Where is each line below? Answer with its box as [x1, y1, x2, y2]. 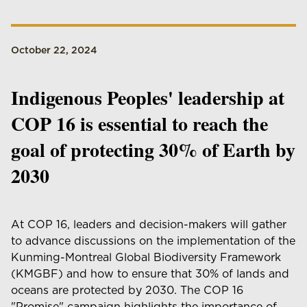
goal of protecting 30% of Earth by [11, 136, 295, 164]
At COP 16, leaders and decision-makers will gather [11, 218, 286, 231]
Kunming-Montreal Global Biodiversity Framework [11, 251, 281, 264]
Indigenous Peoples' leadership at [11, 84, 284, 112]
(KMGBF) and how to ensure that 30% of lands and [11, 267, 289, 280]
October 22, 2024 [11, 45, 97, 56]
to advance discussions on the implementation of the [11, 234, 295, 247]
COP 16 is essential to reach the [11, 110, 268, 138]
